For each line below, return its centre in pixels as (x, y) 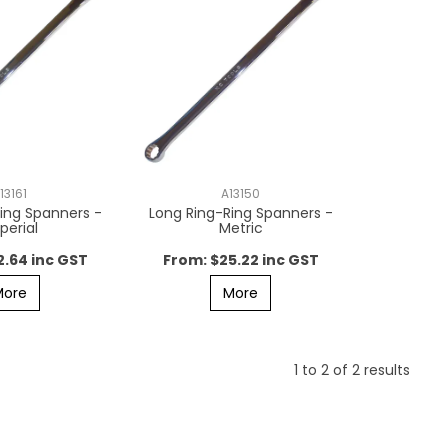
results (384, 369)
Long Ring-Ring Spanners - (240, 212)
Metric (240, 227)
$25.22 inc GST (264, 259)
